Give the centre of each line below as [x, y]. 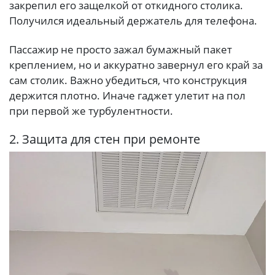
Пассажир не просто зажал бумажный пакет [121, 50]
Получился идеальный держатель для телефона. [133, 21]
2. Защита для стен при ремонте [105, 139]
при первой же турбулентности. [91, 111]
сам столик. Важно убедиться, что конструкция [128, 80]
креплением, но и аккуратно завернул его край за [136, 65]
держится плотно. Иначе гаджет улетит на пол [127, 96]
